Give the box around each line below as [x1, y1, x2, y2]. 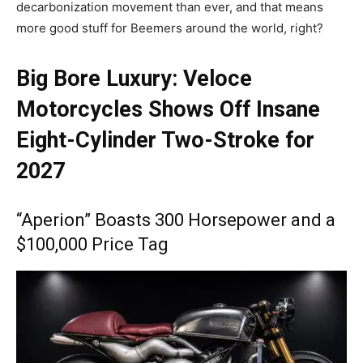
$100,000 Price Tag [16, 233, 169, 254]
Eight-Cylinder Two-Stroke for [16, 126, 314, 153]
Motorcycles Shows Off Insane [16, 96, 320, 122]
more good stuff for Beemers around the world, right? [16, 19, 327, 36]
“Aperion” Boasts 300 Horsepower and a [16, 209, 335, 230]
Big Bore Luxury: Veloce [16, 65, 252, 92]
